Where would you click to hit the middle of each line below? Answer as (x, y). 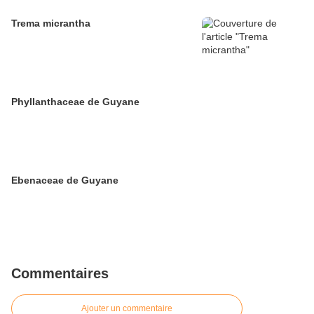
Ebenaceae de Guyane (65, 180)
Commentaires (60, 273)
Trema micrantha (51, 23)
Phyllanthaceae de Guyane (75, 102)
